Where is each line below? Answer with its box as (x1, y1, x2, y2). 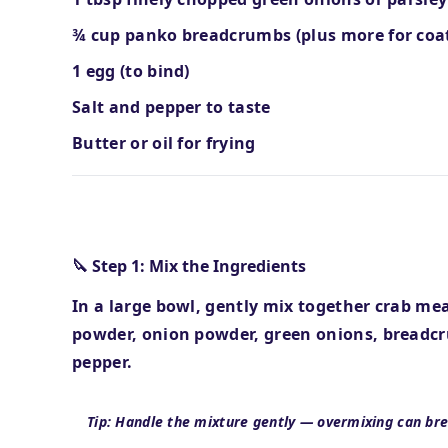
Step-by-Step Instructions (72, 212, 300, 236)
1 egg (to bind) (72, 60, 190, 82)
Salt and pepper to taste (72, 96, 271, 118)
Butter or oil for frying (72, 132, 256, 154)
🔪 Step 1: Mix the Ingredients (72, 255, 306, 277)
